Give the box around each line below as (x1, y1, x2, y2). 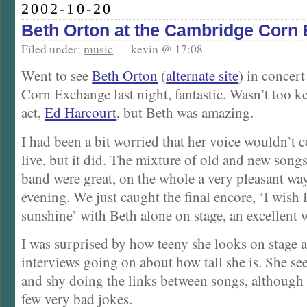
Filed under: (21, 40, 84, 57)
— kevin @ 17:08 (113, 40, 204, 57)
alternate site (166, 66, 239, 86)
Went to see (21, 66, 93, 86)
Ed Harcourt (45, 103, 117, 123)
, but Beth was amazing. (116, 103, 254, 123)
